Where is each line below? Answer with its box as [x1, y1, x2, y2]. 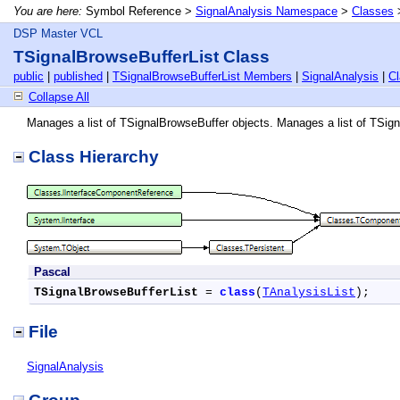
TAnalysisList [262, 286, 355, 299]
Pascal [34, 265, 71, 279]
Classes [352, 4, 394, 18]
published [54, 70, 103, 83]
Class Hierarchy [29, 147, 159, 166]
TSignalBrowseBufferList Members [112, 70, 292, 83]
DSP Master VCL [13, 27, 103, 40]
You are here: [13, 4, 82, 18]
